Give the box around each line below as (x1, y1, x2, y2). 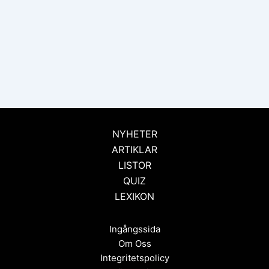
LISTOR (118, 159, 151, 172)
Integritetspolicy (100, 252, 169, 264)
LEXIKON (115, 190, 154, 203)
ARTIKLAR (112, 144, 157, 156)
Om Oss (118, 238, 151, 250)
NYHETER (112, 128, 157, 141)
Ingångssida (109, 223, 160, 235)
